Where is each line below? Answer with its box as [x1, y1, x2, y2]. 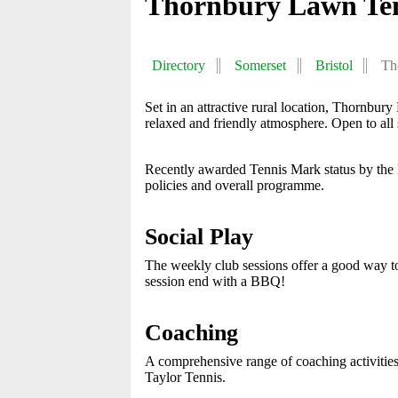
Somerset [234, 58, 286, 73]
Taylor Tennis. [145, 370, 226, 385]
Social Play [145, 224, 253, 250]
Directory [152, 58, 205, 73]
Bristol [314, 58, 353, 73]
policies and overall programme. [145, 178, 324, 193]
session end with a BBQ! [145, 274, 285, 289]
